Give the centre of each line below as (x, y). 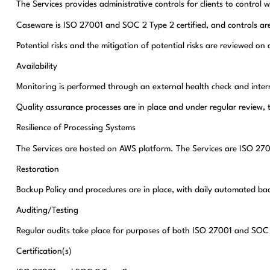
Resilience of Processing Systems (76, 128)
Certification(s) (44, 252)
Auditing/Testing (47, 211)
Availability (36, 66)
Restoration (37, 169)
